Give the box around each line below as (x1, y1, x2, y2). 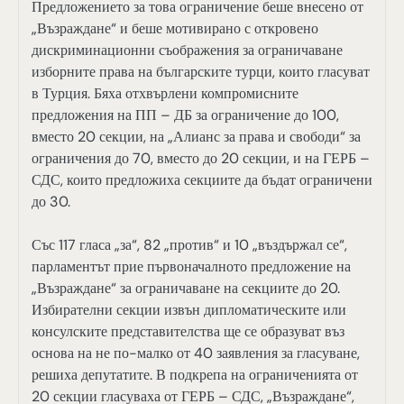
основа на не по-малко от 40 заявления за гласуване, (32, 344, 360, 363)
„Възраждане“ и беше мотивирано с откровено (32, 19, 318, 39)
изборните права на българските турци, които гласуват (32, 62, 370, 82)
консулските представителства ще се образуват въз (32, 322, 344, 342)
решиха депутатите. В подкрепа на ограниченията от (32, 365, 358, 385)
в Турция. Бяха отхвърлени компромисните (32, 84, 298, 104)
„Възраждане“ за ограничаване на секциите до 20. (32, 279, 340, 298)
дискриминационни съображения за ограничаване (32, 41, 343, 60)
